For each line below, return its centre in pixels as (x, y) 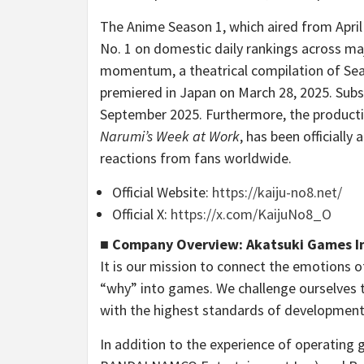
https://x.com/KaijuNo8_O (251, 214)
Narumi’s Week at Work (170, 136)
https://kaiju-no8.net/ (277, 193)
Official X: (141, 214)
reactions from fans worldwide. (196, 158)
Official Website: (162, 193)
